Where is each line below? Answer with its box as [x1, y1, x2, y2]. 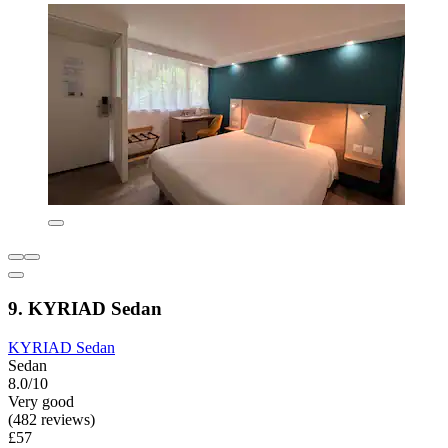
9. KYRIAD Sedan [8, 298, 162, 320]
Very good [8, 392, 74, 410]
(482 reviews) [8, 410, 95, 428]
